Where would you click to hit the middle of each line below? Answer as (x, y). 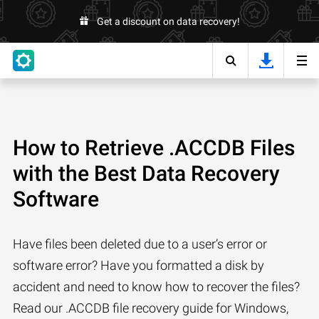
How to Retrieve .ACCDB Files (154, 148)
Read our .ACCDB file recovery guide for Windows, (151, 308)
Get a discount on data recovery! (168, 21)
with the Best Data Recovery (146, 173)
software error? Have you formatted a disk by (138, 265)
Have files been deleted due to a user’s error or (140, 244)
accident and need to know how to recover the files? (156, 287)
